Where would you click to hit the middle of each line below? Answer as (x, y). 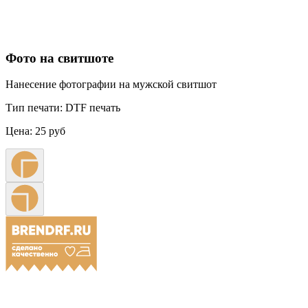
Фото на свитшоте (59, 58)
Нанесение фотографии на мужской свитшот (111, 85)
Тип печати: (34, 108)
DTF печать (91, 108)
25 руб (50, 131)
